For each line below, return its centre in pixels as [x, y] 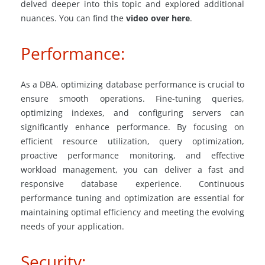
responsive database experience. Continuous [132, 184]
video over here [158, 18]
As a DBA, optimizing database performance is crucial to [132, 84]
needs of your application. [72, 226]
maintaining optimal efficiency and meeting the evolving [132, 212]
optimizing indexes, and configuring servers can [132, 113]
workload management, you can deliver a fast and [132, 169]
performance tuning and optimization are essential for [132, 198]
